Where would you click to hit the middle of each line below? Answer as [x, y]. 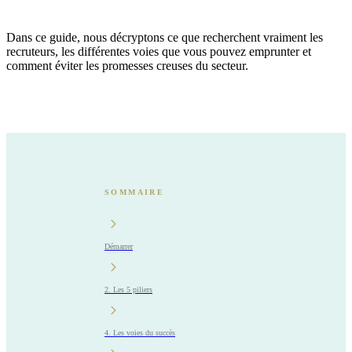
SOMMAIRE [135, 192]
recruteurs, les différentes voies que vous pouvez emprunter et [159, 51]
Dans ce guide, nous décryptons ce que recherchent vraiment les [165, 37]
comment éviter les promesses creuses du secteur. [127, 65]
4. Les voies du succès [140, 332]
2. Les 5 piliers [128, 289]
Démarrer [119, 246]
